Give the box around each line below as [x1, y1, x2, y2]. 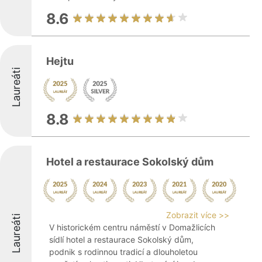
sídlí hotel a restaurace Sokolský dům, [49, 235, 194, 244]
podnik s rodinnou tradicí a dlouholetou [49, 247, 198, 257]
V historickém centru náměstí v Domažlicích [49, 222, 215, 232]
